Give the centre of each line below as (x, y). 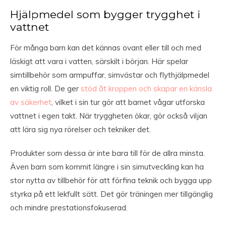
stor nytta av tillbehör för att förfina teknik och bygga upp (111, 181)
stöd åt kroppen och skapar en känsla (146, 89)
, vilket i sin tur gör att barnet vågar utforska (128, 102)
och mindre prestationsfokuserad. (69, 208)
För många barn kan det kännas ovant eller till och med (106, 48)
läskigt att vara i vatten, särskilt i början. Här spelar (99, 62)
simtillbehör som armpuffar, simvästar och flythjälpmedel (110, 75)
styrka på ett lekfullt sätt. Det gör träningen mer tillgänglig (111, 194)
